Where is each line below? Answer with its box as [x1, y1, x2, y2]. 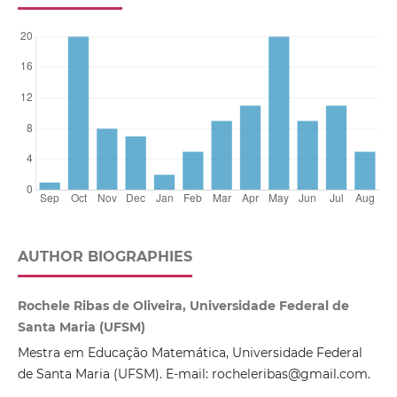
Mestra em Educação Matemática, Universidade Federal [17, 345, 362, 362]
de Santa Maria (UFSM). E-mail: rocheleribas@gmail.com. [17, 366, 370, 383]
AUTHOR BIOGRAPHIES [17, 248, 192, 266]
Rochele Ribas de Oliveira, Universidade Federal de [17, 298, 349, 315]
